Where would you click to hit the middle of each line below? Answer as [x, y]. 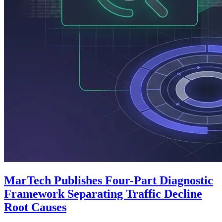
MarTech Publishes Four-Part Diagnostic [109, 180]
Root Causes [35, 207]
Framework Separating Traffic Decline [103, 194]
